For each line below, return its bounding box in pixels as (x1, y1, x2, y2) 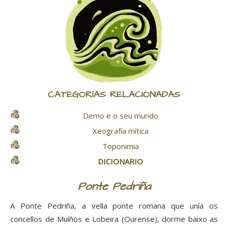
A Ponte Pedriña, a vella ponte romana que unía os (10, 201, 218, 211)
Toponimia (102, 141, 139, 152)
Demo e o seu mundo (82, 110, 158, 121)
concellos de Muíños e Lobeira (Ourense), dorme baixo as (10, 214, 218, 224)
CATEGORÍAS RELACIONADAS (48, 88, 180, 102)
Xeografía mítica (92, 126, 149, 136)
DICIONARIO (98, 156, 143, 167)
